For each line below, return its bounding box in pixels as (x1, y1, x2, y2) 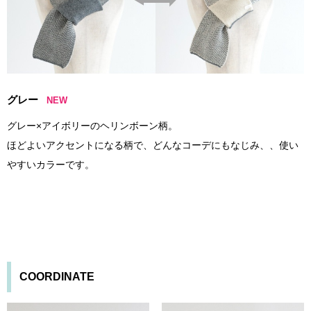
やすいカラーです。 (7, 159, 94, 171)
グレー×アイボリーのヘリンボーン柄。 (7, 120, 178, 132)
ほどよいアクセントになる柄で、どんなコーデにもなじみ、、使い (7, 140, 299, 151)
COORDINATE (19, 271, 94, 283)
